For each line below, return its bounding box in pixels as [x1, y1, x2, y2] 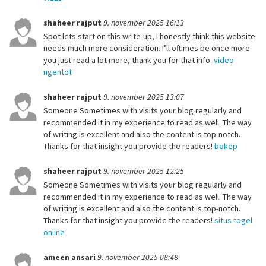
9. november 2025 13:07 [103, 91, 184, 103]
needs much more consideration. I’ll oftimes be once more [43, 43, 250, 54]
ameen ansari [43, 252, 97, 263]
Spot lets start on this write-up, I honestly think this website [43, 31, 255, 42]
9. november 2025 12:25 [103, 166, 184, 177]
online [43, 227, 65, 238]
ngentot [43, 66, 72, 78]
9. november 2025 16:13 [103, 17, 184, 28]
